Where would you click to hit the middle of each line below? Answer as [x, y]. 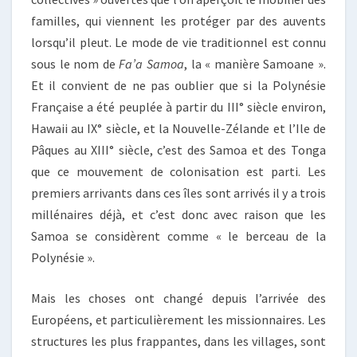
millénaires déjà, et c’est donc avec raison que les [178, 215]
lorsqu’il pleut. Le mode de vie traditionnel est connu [178, 43]
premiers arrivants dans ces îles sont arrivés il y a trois [178, 193]
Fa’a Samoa [152, 64]
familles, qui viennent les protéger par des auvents [178, 21]
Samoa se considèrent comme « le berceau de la [178, 236]
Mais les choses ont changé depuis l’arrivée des [178, 298]
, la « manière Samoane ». [255, 64]
